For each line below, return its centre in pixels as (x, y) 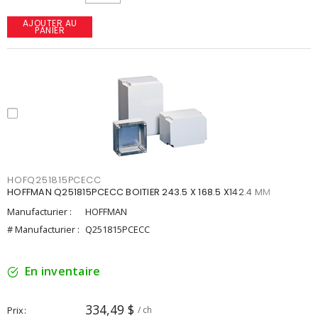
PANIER (50, 30)
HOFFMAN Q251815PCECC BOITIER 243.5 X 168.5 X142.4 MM (139, 192)
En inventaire (63, 271)
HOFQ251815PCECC (54, 180)
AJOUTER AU (50, 23)
